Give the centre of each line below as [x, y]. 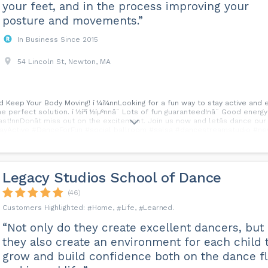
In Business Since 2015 [57, 39]
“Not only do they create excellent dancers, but [133, 228]
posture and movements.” [72, 21]
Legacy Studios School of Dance [112, 178]
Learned [158, 208]
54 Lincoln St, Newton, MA [64, 62]
